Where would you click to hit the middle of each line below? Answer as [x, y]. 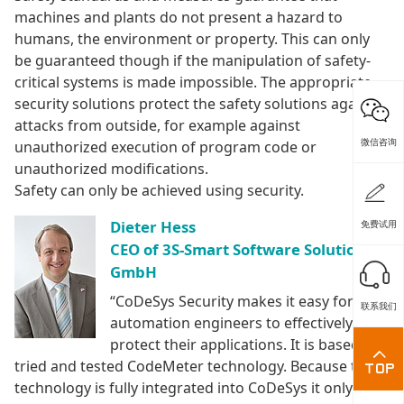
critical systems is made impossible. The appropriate [193, 83]
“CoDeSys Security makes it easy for [232, 302]
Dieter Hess [153, 227]
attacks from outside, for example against [157, 126]
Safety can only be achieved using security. [163, 191]
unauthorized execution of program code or [165, 147]
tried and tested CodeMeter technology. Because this [195, 367]
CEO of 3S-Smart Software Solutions [241, 250]
